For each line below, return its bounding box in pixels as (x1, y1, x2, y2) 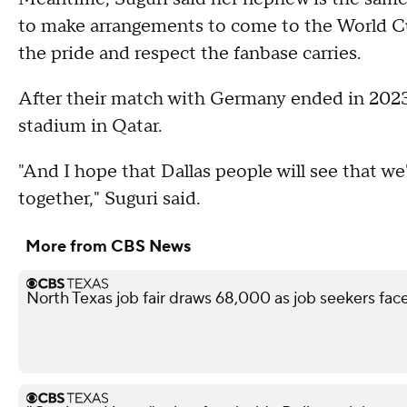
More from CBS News (25, 235, 191, 257)
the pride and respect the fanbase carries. (18, 41, 361, 65)
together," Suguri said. (18, 186, 200, 211)
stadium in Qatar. (18, 114, 162, 138)
